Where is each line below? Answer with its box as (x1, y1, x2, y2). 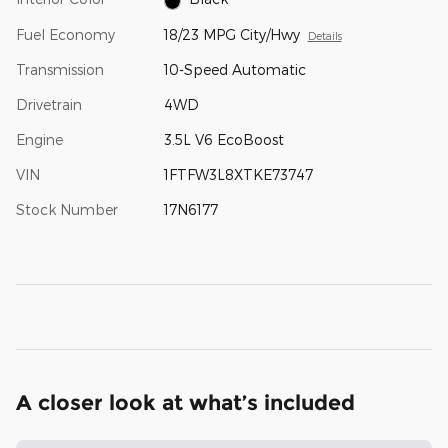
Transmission (16, 60, 104, 78)
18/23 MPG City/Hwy (163, 25, 300, 43)
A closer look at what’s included (16, 389, 355, 415)
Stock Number (16, 200, 118, 218)
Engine (16, 130, 63, 148)
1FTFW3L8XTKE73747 (163, 165, 313, 183)
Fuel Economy (16, 25, 115, 43)
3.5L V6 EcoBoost (163, 130, 284, 148)
